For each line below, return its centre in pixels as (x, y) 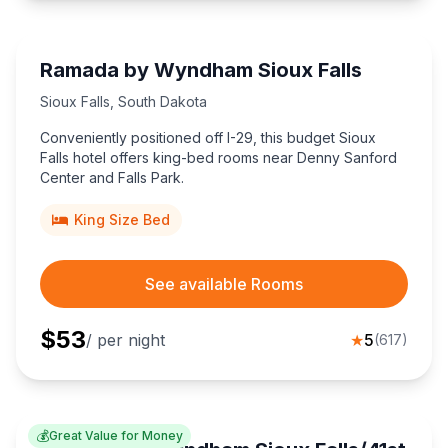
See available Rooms (224, 284)
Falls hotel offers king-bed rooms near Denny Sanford (218, 158)
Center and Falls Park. (112, 178)
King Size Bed (122, 220)
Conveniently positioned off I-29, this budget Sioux (208, 138)
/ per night (125, 340)
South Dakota (162, 102)
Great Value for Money (116, 436)
